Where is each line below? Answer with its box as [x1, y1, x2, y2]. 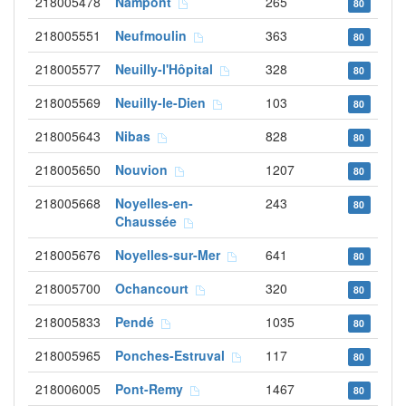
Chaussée [115, 212, 184, 230]
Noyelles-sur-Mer [115, 246, 227, 264]
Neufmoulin [115, 26, 194, 44]
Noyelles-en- [115, 194, 193, 212]
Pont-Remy [115, 380, 190, 398]
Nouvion [115, 160, 175, 179]
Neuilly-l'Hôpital [115, 60, 220, 78]
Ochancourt [115, 279, 196, 297]
